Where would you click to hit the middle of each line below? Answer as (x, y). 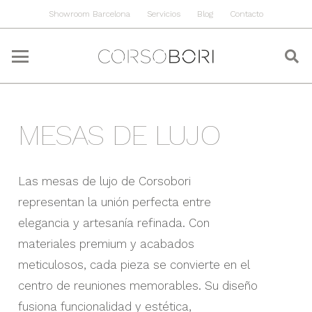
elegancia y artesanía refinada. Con (114, 223)
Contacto (246, 14)
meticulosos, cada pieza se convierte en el (133, 264)
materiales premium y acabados (106, 243)
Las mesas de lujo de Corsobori (104, 181)
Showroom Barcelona (90, 14)
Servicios (164, 14)
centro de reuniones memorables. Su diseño (138, 285)
